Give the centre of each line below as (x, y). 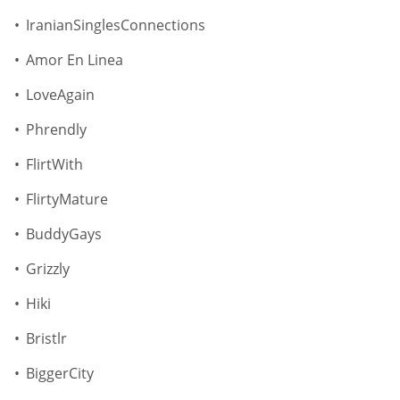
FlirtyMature (67, 200)
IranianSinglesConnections (116, 25)
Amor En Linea (75, 60)
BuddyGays (64, 234)
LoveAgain (60, 95)
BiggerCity (60, 374)
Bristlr (46, 339)
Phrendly (56, 130)
